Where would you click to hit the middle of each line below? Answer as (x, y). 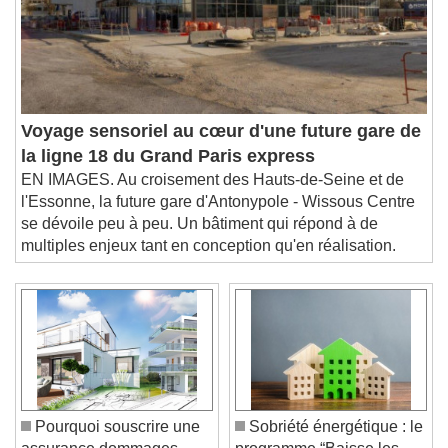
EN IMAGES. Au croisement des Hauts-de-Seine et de (212, 194)
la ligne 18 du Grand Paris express (168, 170)
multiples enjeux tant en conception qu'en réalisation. (208, 260)
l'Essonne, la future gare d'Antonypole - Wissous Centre (218, 216)
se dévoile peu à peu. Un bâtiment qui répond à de (199, 238)
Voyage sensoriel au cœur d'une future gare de (221, 145)
